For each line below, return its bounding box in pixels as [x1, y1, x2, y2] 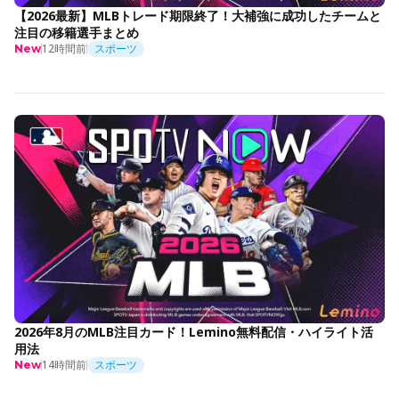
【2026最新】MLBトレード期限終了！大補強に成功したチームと [14, 6, 381, 24]
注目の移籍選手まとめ [14, 23, 139, 41]
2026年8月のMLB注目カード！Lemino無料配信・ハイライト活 [14, 323, 373, 341]
